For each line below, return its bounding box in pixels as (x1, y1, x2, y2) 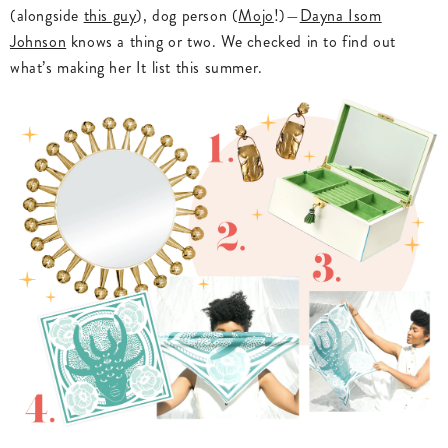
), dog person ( (136, 3, 239, 27)
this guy (83, 3, 137, 27)
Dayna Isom (299, 3, 382, 27)
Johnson (10, 29, 67, 53)
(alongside (10, 3, 84, 27)
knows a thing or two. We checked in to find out (66, 29, 397, 53)
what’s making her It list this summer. (10, 55, 263, 79)
